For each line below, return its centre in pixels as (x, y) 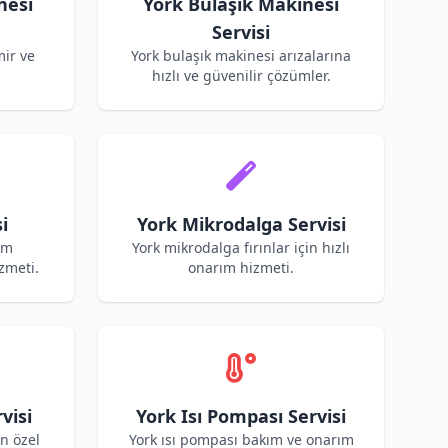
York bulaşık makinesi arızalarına (241, 55)
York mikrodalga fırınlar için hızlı (241, 247)
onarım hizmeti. (241, 267)
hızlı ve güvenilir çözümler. (241, 75)
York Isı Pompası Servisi (241, 416)
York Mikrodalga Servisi (241, 224)
